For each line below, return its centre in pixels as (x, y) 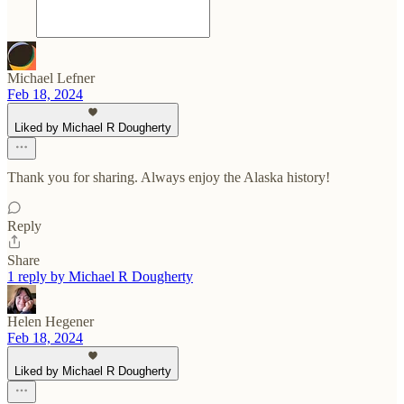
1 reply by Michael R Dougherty (100, 276)
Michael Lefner (51, 78)
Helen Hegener (50, 321)
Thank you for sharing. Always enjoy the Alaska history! (169, 177)
